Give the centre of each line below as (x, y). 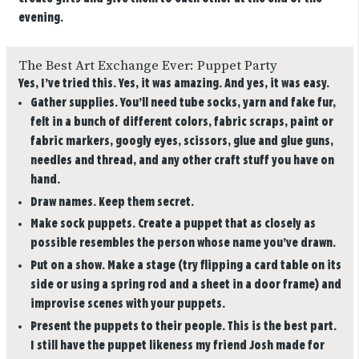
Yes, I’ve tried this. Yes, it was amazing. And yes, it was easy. (173, 83)
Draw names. (63, 202)
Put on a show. (67, 266)
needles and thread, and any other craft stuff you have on (182, 160)
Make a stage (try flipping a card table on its (223, 266)
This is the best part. (280, 326)
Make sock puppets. (83, 224)
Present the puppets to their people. (127, 326)
